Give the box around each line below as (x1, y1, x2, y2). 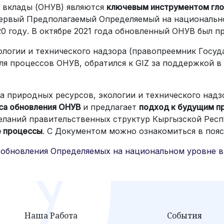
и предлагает (83, 102, 139, 112)
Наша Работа (24, 210, 77, 221)
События (167, 210, 202, 221)
